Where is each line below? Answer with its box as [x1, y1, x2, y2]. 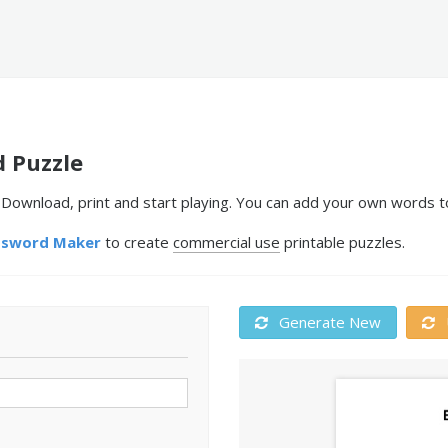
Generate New [275, 312, 381, 332]
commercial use [173, 232, 280, 252]
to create [101, 232, 173, 252]
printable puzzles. [280, 232, 405, 252]
